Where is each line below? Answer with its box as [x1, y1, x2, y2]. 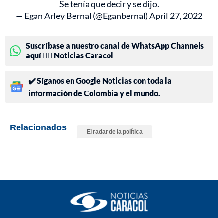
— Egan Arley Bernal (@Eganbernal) [16, 10, 149, 21]
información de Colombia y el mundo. [28, 89, 160, 98]
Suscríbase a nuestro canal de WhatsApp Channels [26, 41, 204, 51]
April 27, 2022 [149, 10, 202, 21]
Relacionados [10, 122, 67, 133]
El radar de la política [87, 128, 143, 136]
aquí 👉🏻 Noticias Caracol [26, 51, 113, 60]
